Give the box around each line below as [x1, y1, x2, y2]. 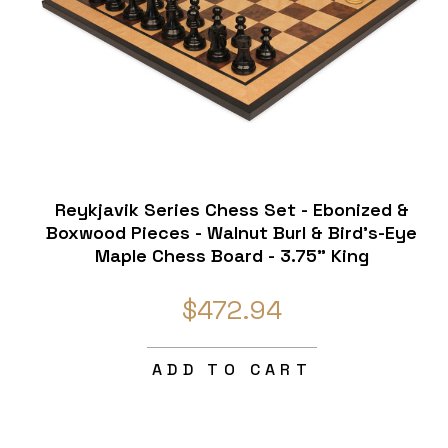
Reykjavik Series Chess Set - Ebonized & [54, 198, 409, 222]
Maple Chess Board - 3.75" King [94, 244, 369, 268]
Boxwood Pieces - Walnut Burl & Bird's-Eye [46, 221, 418, 245]
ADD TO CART [151, 359, 313, 381]
